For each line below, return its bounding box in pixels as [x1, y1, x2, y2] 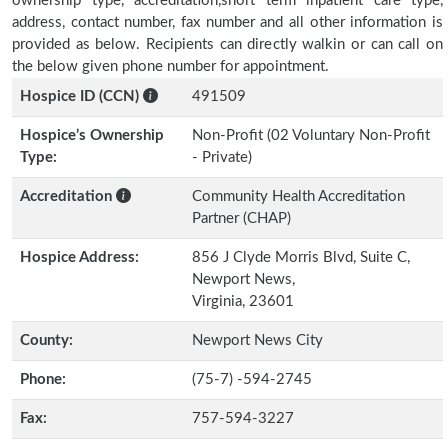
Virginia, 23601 [192, 294, 294, 309]
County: [20, 333, 73, 348]
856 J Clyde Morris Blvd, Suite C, [192, 250, 410, 265]
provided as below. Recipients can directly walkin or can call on [12, 37, 443, 52]
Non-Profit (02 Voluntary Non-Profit [192, 128, 430, 143]
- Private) [192, 150, 252, 165]
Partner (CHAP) [192, 211, 291, 226]
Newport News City [192, 333, 323, 348]
